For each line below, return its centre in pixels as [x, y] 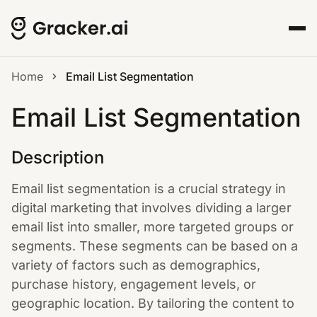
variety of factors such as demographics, [136, 265]
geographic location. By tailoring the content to [153, 303]
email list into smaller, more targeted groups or [152, 227]
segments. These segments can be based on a [155, 246]
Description [58, 157]
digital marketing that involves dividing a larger [151, 208]
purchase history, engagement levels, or [134, 284]
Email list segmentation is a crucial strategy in [149, 189]
